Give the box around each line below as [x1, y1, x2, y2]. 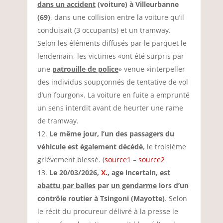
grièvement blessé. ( [37, 155, 105, 164]
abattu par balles [37, 181, 96, 190]
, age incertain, [107, 168, 160, 177]
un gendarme [111, 181, 157, 190]
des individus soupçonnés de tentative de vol [37, 77, 188, 87]
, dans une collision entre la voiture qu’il [50, 12, 184, 22]
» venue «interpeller [118, 64, 185, 74]
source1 [104, 155, 131, 164]
